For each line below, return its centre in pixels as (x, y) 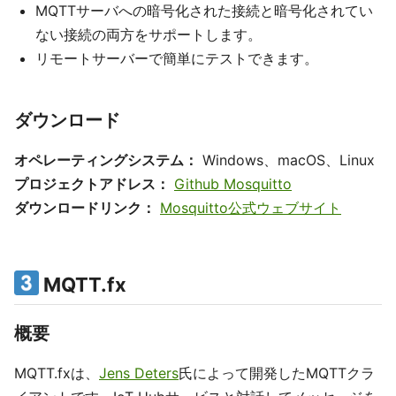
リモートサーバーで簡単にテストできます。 (177, 58)
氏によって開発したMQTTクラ (277, 373)
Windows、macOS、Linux (286, 160)
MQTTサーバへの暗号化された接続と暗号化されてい (204, 11)
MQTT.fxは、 (57, 373)
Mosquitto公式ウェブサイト (251, 208)
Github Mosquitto (233, 184)
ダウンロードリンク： (85, 208)
